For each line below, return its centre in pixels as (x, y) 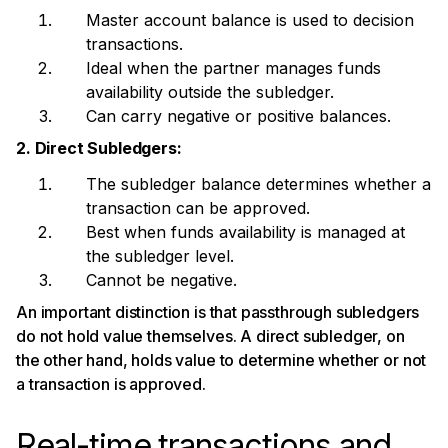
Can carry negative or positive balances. (238, 116)
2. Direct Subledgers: (99, 148)
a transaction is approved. (111, 384)
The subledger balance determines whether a (258, 184)
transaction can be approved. (198, 208)
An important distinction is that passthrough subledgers (218, 312)
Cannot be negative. (161, 280)
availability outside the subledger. (210, 92)
